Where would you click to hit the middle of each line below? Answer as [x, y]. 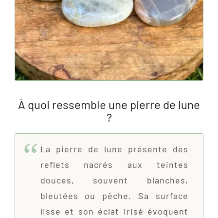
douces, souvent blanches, [114, 180]
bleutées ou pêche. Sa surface [114, 195]
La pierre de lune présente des [114, 149]
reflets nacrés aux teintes [114, 164]
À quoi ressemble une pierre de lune [109, 104]
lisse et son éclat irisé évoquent [114, 211]
